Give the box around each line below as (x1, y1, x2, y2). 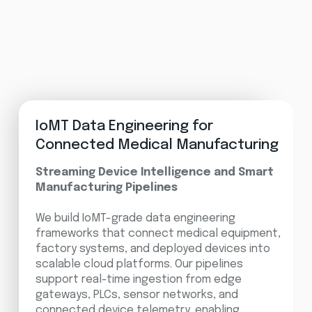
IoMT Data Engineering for (35, 118, 213, 134)
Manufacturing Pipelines (35, 181, 178, 194)
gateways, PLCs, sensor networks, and (35, 288, 238, 301)
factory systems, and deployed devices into (35, 242, 270, 255)
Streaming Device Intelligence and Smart (35, 166, 274, 178)
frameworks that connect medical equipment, (35, 227, 281, 240)
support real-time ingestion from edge (35, 273, 242, 286)
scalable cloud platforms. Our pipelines (35, 258, 243, 270)
